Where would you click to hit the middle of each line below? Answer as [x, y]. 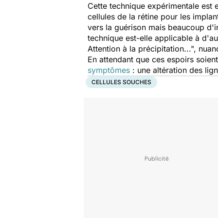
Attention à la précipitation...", [143, 49]
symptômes [109, 70]
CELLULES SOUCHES [121, 82]
